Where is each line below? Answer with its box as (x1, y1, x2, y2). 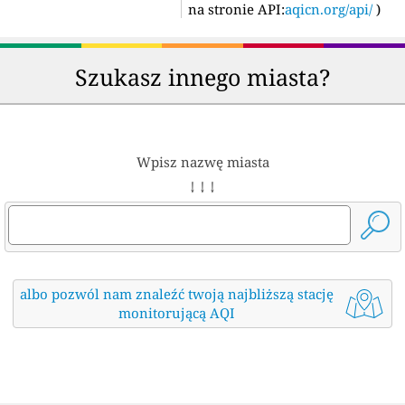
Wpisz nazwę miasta (136, 152, 269, 171)
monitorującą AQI (118, 303, 236, 322)
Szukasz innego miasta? (74, 61, 331, 92)
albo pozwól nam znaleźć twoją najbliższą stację (20, 284, 334, 303)
